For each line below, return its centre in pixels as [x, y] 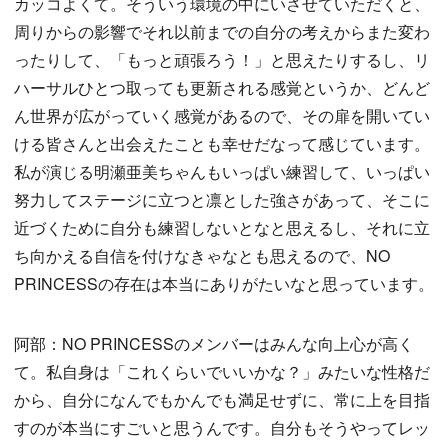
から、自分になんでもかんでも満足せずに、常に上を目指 [222, 399]
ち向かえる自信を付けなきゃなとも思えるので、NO [202, 255]
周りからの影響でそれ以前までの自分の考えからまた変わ [222, 31]
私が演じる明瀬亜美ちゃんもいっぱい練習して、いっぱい [222, 171]
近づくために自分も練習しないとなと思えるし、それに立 [222, 227]
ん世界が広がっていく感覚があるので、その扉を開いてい [222, 115]
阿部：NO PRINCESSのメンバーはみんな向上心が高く [214, 343]
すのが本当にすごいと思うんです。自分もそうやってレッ [222, 427]
